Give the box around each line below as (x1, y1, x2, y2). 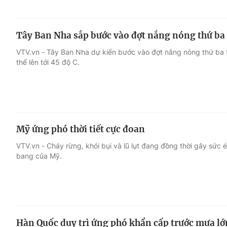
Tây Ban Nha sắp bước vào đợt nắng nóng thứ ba (16, 30, 225, 41)
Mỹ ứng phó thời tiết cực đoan (16, 123, 145, 135)
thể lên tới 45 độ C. (16, 58, 80, 66)
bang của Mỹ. (16, 151, 62, 160)
